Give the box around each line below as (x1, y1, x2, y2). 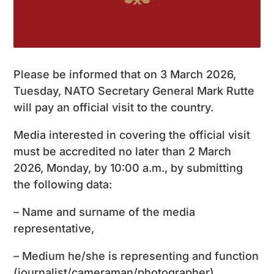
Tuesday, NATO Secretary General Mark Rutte (13, 84, 255, 97)
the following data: (13, 177, 113, 191)
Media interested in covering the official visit (13, 128, 251, 141)
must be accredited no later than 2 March (13, 144, 232, 158)
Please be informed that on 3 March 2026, (13, 67, 237, 81)
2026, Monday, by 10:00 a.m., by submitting (13, 161, 243, 174)
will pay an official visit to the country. (13, 100, 214, 114)
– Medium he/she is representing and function (13, 249, 259, 262)
